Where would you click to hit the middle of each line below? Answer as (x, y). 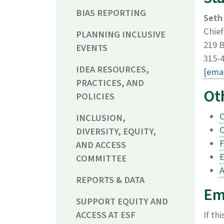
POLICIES (95, 97)
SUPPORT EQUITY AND (122, 202)
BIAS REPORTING (111, 13)
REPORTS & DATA (110, 180)
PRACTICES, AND (110, 83)
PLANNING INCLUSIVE (121, 35)
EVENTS (92, 48)
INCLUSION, (101, 118)
